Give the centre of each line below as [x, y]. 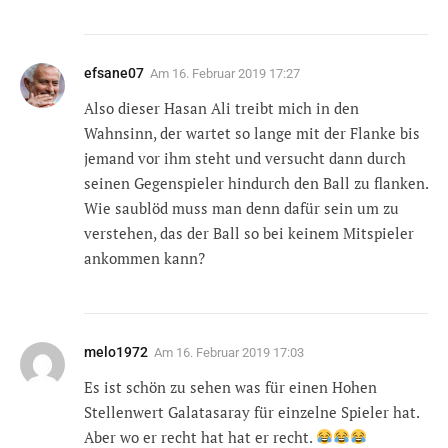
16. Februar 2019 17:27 [236, 73]
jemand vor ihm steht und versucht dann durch [245, 157]
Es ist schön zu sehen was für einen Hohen [230, 386]
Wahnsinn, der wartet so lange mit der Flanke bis [252, 132]
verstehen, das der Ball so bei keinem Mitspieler [249, 232]
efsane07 [114, 72]
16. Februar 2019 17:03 [240, 352]
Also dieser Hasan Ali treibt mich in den [221, 107]
